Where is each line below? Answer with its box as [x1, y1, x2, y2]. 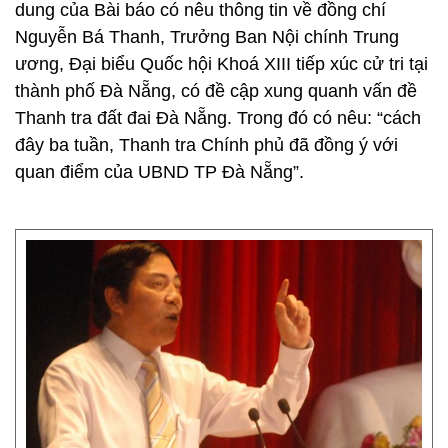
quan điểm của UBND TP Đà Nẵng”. [15, 162, 304, 182]
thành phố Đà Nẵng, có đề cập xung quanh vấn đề [15, 81, 417, 101]
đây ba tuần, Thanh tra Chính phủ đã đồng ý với [15, 135, 398, 155]
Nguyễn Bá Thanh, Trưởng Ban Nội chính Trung [15, 27, 399, 47]
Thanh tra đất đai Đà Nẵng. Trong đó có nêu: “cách [15, 108, 421, 128]
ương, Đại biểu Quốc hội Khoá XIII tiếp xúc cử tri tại [15, 54, 428, 74]
